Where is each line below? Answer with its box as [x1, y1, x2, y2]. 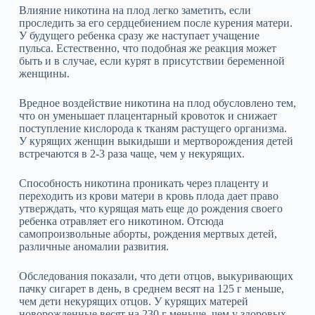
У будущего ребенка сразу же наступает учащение [18, 29, 259, 41]
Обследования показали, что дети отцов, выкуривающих [18, 269, 293, 282]
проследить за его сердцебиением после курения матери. [18, 16, 292, 29]
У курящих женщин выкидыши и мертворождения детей [18, 134, 293, 147]
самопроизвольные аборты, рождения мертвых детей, [18, 227, 277, 240]
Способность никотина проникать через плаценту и [18, 176, 269, 189]
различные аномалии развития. [18, 240, 169, 252]
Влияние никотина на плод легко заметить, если [18, 4, 251, 16]
